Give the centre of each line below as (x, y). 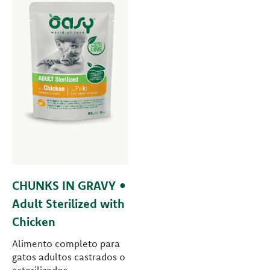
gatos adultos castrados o (69, 256)
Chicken (34, 221)
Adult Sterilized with (68, 203)
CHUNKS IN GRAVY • (69, 185)
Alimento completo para (66, 243)
